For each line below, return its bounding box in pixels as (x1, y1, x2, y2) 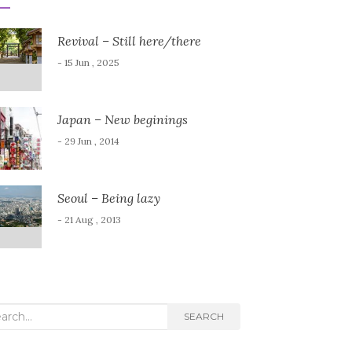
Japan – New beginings (57, 112, 188, 127)
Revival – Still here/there (57, 33, 201, 49)
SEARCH (183, 310, 224, 322)
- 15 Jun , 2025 (57, 57, 119, 68)
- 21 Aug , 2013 (57, 214, 121, 225)
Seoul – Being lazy (57, 190, 160, 206)
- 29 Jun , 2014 (57, 135, 119, 147)
